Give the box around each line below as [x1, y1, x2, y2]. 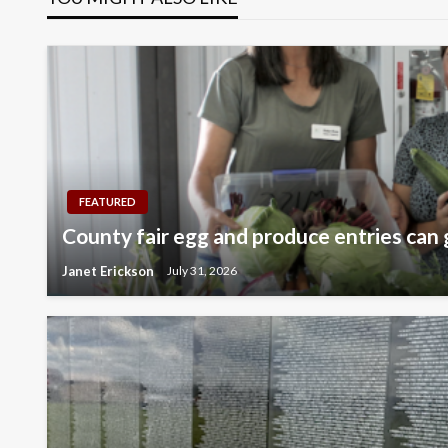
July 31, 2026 [167, 263, 237, 279]
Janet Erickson [62, 262, 157, 279]
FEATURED [79, 194, 136, 208]
